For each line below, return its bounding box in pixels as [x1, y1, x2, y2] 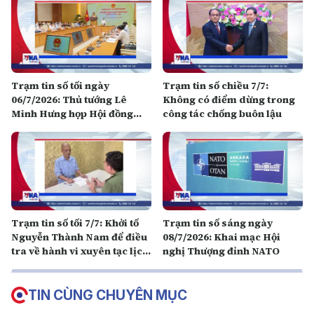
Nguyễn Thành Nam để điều [11, 230, 147, 244]
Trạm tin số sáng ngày [163, 216, 273, 230]
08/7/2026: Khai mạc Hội [163, 230, 280, 244]
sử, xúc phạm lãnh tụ [11, 258, 112, 272]
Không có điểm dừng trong [163, 92, 295, 107]
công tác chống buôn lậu [163, 106, 282, 121]
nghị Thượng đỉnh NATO [163, 244, 280, 258]
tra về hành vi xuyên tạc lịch [11, 244, 149, 258]
